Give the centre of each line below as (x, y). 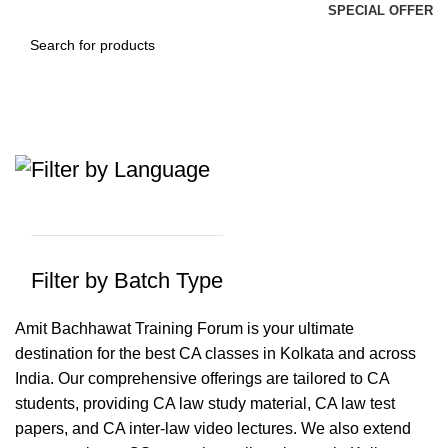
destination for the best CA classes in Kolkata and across (215, 353)
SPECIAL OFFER (380, 10)
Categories (61, 141)
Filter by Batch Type (127, 280)
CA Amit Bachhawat (139, 87)
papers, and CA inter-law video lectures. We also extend (213, 428)
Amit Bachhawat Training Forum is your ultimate (184, 328)
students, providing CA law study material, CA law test (205, 403)
